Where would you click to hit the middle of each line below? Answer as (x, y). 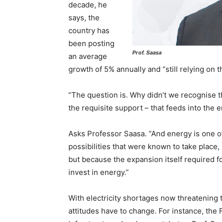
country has (89, 31)
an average (88, 56)
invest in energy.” (99, 172)
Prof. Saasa (147, 52)
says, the (84, 18)
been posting (91, 44)
